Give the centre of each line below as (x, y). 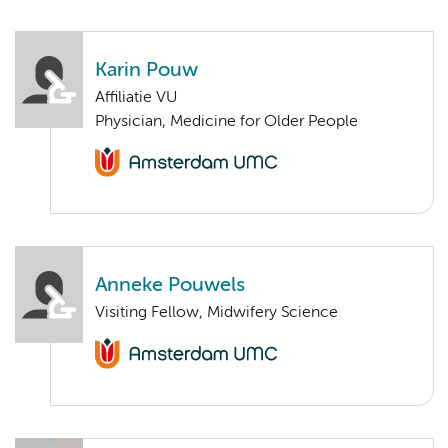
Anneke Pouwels (170, 286)
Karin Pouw (146, 70)
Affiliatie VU (136, 97)
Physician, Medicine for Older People (226, 121)
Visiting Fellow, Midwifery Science (216, 313)
